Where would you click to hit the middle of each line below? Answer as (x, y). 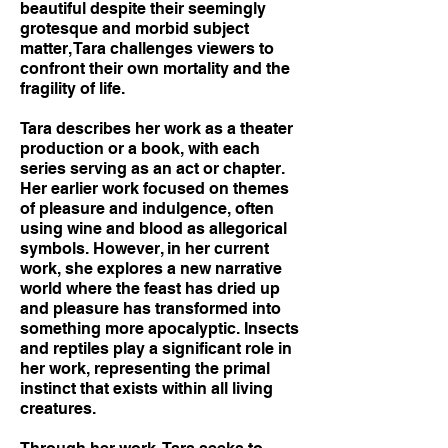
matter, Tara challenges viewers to (147, 48)
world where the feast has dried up (150, 288)
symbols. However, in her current (144, 248)
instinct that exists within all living (146, 388)
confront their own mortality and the (155, 68)
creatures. (58, 408)
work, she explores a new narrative (151, 268)
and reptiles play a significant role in (156, 348)
